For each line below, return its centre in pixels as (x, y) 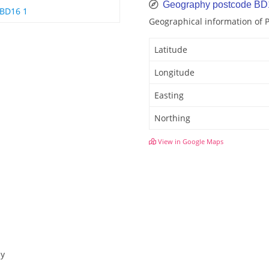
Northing (172, 118)
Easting (169, 95)
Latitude (171, 50)
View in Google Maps (190, 142)
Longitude (174, 73)
